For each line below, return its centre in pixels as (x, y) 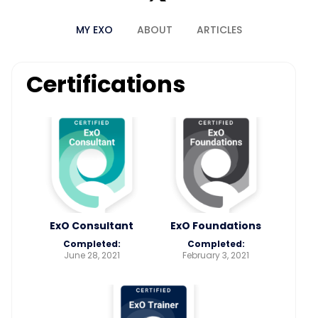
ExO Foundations (216, 225)
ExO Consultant (92, 225)
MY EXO (94, 29)
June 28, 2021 (92, 255)
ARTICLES (219, 29)
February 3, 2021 (216, 255)
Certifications (106, 84)
